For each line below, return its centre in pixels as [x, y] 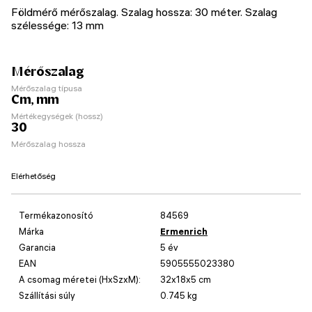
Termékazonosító [56, 215]
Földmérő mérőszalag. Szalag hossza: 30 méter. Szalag [144, 11]
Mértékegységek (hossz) [57, 116]
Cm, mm [35, 99]
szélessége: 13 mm [57, 25]
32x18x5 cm [186, 279]
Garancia [37, 247]
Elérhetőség [33, 175]
